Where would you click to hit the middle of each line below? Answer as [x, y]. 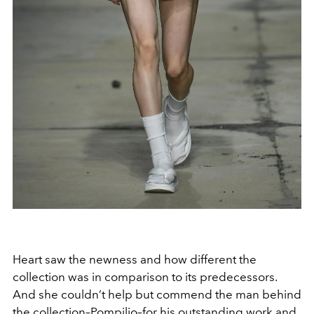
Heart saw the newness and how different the [135, 259]
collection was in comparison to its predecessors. [145, 277]
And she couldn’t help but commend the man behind [157, 294]
